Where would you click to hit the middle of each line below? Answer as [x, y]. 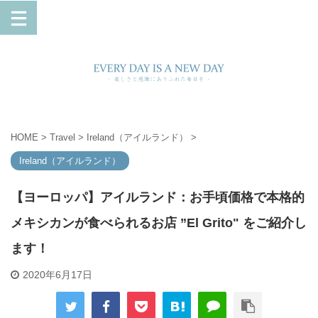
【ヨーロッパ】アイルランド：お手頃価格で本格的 [158, 197]
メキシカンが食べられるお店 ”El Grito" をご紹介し [159, 223]
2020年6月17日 [57, 275]
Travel [62, 137]
